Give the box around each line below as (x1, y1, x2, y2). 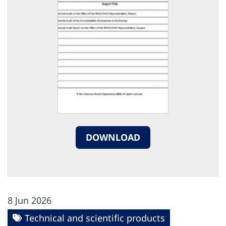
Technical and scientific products (25, 212, 165, 224)
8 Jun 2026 (8, 194, 51, 207)
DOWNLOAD (86, 131, 140, 143)
